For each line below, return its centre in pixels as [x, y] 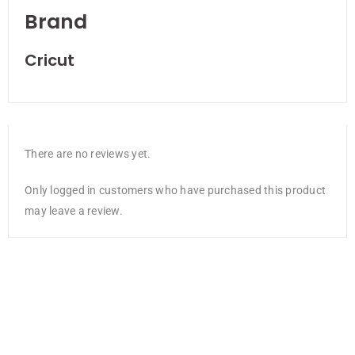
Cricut [50, 61]
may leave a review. [74, 211]
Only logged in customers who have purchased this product [175, 191]
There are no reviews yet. [88, 154]
